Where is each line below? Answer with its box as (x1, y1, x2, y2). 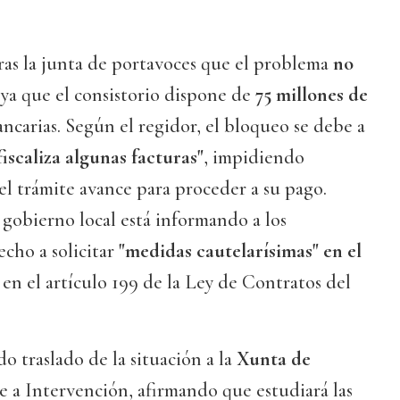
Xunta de (237, 347, 311, 371)
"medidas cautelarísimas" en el (119, 239, 362, 263)
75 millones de (255, 83, 368, 107)
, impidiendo (204, 146, 304, 170)
